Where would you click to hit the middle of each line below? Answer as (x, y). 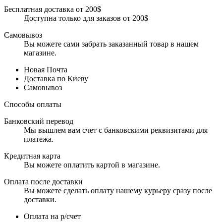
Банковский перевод (39, 121)
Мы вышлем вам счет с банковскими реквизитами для (116, 130)
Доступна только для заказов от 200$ (86, 18)
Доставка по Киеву (56, 78)
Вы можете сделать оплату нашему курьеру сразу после (118, 190)
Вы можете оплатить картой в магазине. (92, 165)
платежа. (39, 139)
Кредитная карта (32, 156)
